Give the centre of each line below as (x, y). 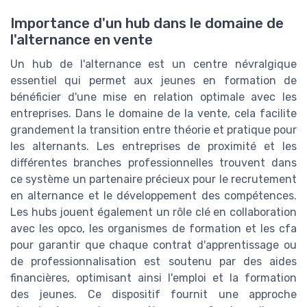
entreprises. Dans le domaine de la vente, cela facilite (153, 113)
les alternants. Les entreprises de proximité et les (153, 146)
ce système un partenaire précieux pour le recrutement (153, 179)
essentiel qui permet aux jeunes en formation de (153, 80)
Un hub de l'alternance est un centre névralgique (153, 64)
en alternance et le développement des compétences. (153, 195)
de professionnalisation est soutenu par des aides (153, 261)
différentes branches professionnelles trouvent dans (153, 162)
